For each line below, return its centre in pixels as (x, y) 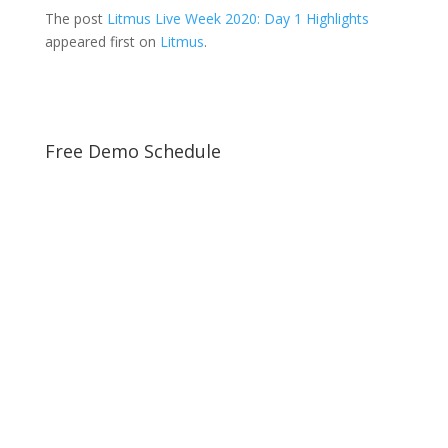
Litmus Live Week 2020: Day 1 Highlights (237, 18)
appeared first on (102, 41)
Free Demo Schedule (132, 150)
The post (75, 18)
